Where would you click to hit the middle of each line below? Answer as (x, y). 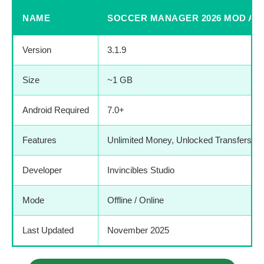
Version (37, 49)
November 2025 (138, 230)
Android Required (56, 110)
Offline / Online (136, 200)
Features (39, 140)
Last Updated (48, 230)
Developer (42, 170)
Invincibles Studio (141, 170)
